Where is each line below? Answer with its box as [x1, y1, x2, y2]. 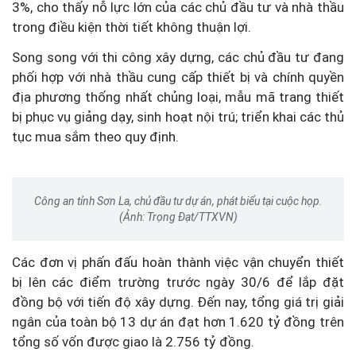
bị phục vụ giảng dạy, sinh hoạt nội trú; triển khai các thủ [12, 109, 344, 126]
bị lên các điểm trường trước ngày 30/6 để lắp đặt [12, 274, 344, 291]
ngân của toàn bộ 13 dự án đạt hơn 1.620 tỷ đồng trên [12, 314, 344, 331]
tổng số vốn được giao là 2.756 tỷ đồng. [12, 334, 254, 350]
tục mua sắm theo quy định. [12, 129, 179, 145]
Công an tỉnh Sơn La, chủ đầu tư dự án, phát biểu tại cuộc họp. [33, 195, 323, 208]
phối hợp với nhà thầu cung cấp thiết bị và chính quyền [12, 69, 344, 86]
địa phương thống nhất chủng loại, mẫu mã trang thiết [12, 89, 344, 106]
